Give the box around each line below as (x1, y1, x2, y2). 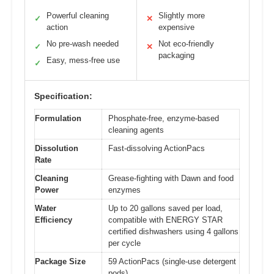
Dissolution (35, 144, 78, 154)
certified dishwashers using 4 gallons (108, 227, 239, 237)
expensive (158, 23, 194, 32)
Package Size (35, 257, 86, 267)
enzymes (108, 185, 141, 195)
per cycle (108, 239, 141, 248)
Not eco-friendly (158, 39, 214, 49)
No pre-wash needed (46, 39, 119, 49)
